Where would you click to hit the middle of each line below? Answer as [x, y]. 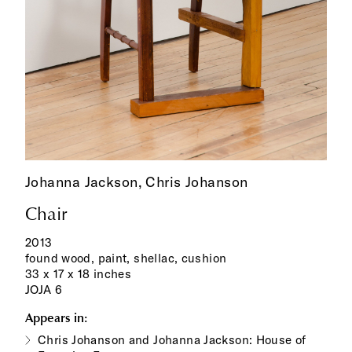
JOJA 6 [44, 289]
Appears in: [56, 317]
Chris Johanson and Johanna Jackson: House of [172, 339]
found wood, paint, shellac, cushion [126, 258]
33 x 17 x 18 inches [79, 273]
